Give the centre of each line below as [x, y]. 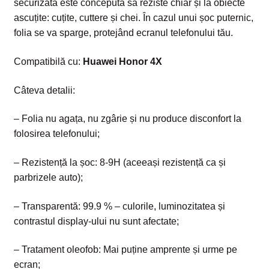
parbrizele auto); [48, 177]
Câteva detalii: [44, 90]
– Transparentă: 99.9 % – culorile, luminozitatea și [119, 206]
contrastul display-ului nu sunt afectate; [96, 221]
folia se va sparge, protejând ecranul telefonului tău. [123, 33]
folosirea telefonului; [56, 134]
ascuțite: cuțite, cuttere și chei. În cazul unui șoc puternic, [133, 18]
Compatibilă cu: [48, 61]
